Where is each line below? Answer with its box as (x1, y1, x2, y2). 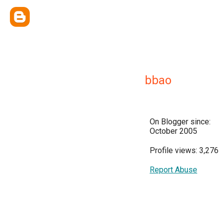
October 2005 (150, 126, 197, 136)
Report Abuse (150, 165, 197, 174)
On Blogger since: (150, 117, 211, 126)
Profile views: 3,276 (150, 146, 219, 155)
